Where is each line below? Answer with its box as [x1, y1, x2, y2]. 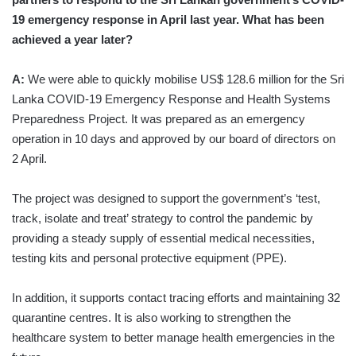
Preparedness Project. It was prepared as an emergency [12, 111, 305, 126]
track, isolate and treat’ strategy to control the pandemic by [12, 211, 313, 225]
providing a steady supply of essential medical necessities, [12, 230, 315, 245]
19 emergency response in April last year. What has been [12, 12, 324, 26]
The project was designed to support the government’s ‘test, [12, 191, 320, 205]
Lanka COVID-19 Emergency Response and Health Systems [12, 91, 331, 106]
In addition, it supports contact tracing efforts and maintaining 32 [12, 290, 340, 304]
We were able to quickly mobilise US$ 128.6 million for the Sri [25, 72, 344, 86]
